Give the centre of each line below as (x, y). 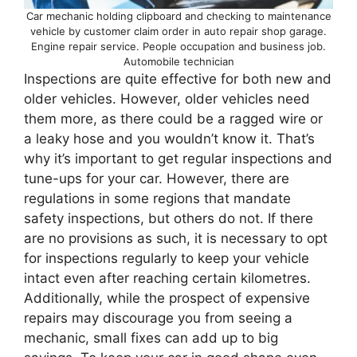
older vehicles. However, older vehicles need (167, 99)
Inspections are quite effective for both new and (178, 79)
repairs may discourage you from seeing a (158, 318)
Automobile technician (178, 62)
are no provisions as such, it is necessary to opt (176, 239)
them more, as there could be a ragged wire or (173, 119)
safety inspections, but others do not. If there (169, 219)
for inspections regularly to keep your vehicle (167, 259)
